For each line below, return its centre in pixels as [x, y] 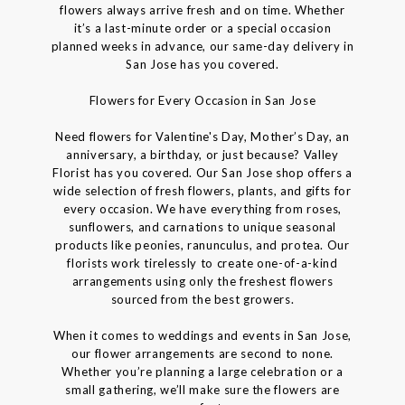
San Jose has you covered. [202, 64]
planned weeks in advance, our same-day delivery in [202, 46]
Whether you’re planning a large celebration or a [202, 371]
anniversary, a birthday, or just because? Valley [202, 154]
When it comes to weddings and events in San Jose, [202, 335]
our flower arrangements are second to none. [202, 353]
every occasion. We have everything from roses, [202, 208]
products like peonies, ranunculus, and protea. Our [202, 245]
